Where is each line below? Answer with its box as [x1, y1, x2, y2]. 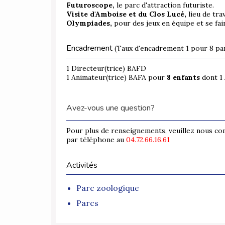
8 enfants [167, 73, 202, 82]
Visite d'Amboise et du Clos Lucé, [66, 10, 188, 19]
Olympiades [66, 19, 110, 28]
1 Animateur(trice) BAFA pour [66, 73, 167, 82]
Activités [66, 160, 97, 171]
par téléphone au [66, 135, 124, 145]
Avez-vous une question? [66, 102, 155, 114]
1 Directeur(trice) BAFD [66, 64, 146, 73]
